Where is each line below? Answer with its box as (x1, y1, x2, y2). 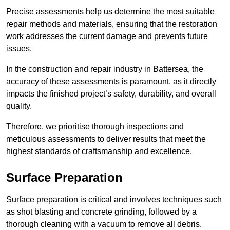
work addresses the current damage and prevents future (6, 32, 208, 41)
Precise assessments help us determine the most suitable (6, 7, 215, 16)
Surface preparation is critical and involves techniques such (6, 195, 222, 204)
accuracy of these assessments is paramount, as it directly (6, 77, 216, 86)
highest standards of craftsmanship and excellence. (6, 147, 192, 156)
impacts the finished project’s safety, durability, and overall (6, 89, 216, 99)
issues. (6, 44, 32, 53)
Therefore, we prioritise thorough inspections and (6, 122, 184, 131)
